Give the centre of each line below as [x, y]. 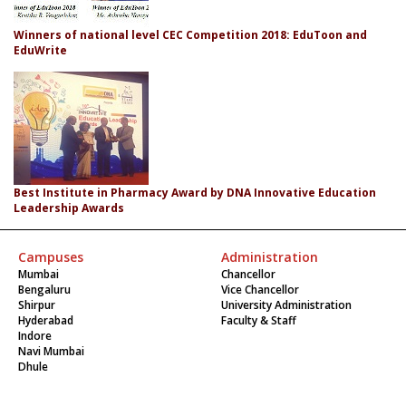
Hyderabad [46, 320]
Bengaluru [44, 289]
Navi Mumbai [51, 351]
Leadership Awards [69, 208]
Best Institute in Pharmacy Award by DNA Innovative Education [195, 192]
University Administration [286, 304]
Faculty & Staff [259, 320]
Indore [35, 335]
